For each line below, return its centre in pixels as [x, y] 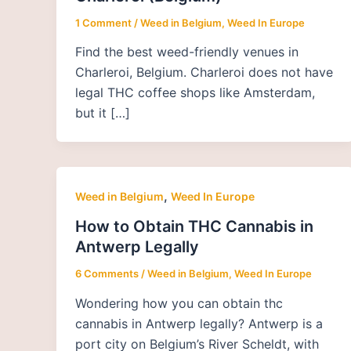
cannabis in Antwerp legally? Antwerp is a [199, 323]
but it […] [103, 113]
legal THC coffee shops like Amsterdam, [195, 93]
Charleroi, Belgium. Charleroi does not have [204, 72]
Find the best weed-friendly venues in [187, 52]
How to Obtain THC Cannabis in [194, 227]
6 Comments [107, 274]
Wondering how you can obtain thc [179, 303]
